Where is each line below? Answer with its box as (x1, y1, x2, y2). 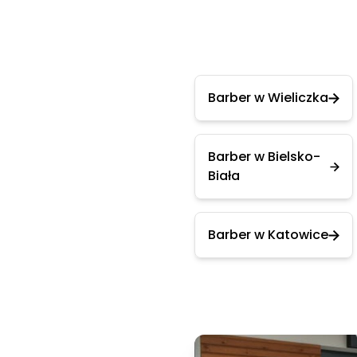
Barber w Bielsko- (208, 147, 320, 166)
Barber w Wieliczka (208, 88, 328, 107)
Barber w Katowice (208, 226, 328, 244)
